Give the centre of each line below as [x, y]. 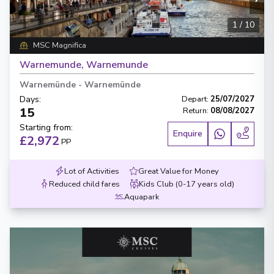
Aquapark [142, 197]
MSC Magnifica [59, 45]
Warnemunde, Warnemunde [84, 65]
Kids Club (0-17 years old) [187, 184]
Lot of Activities [92, 171]
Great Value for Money [179, 171]
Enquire [188, 134]
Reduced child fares [84, 184]
